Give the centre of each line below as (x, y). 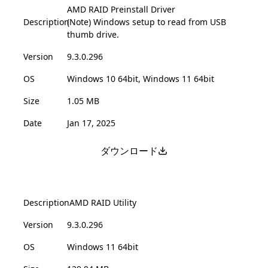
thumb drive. (93, 34)
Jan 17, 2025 (91, 123)
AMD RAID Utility (103, 202)
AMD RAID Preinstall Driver (121, 9)
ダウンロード (129, 150)
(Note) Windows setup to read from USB (147, 22)
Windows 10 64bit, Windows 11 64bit (141, 78)
